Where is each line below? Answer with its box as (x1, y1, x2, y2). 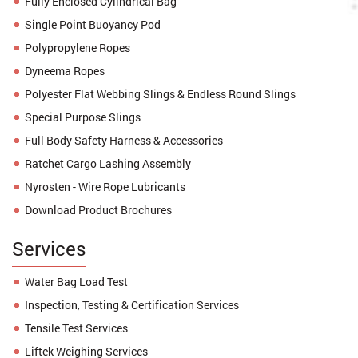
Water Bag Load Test (25, 274, 128, 290)
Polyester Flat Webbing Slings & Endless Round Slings (25, 86, 296, 102)
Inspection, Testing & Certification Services (25, 297, 239, 313)
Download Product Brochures (25, 202, 172, 218)
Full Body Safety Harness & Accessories (25, 133, 223, 149)
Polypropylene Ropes (25, 40, 130, 56)
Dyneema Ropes (25, 63, 105, 79)
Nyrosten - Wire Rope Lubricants (25, 179, 185, 195)
